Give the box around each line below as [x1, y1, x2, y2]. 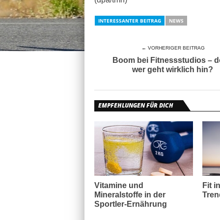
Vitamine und [94, 181, 143, 190]
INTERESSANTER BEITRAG [98, 17, 161, 24]
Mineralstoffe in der [94, 191, 165, 199]
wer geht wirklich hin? [132, 65, 214, 74]
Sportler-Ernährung [94, 200, 167, 208]
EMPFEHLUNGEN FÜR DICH [98, 101, 173, 110]
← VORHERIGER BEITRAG [141, 45, 205, 51]
